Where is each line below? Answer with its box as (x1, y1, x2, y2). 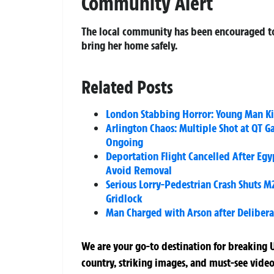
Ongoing (106, 134, 143, 149)
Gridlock (106, 190, 143, 206)
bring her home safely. (81, 37, 177, 53)
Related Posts (81, 75, 173, 98)
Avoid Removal (106, 162, 172, 177)
